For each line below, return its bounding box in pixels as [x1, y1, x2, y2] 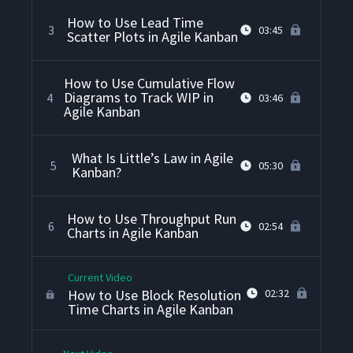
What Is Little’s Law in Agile [71, 149, 233, 168]
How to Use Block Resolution [67, 286, 241, 305]
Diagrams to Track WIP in [64, 88, 214, 107]
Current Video [67, 270, 132, 285]
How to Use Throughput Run [66, 210, 236, 229]
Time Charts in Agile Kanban [67, 300, 233, 319]
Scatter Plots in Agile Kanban [66, 28, 238, 46]
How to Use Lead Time [66, 13, 203, 32]
